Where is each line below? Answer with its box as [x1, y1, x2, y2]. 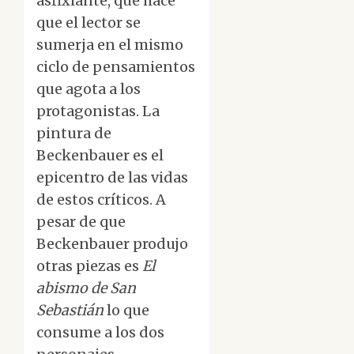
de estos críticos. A [36, 190, 166, 209]
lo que [107, 301, 149, 320]
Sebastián [36, 301, 107, 320]
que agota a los [36, 80, 141, 99]
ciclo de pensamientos [36, 58, 195, 77]
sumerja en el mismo [36, 36, 183, 55]
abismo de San [36, 279, 136, 298]
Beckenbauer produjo [36, 235, 188, 254]
